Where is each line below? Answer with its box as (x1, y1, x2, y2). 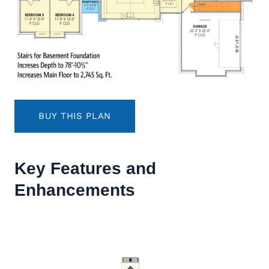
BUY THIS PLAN (38, 110, 112, 121)
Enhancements (14, 180, 135, 199)
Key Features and (14, 159, 156, 178)
